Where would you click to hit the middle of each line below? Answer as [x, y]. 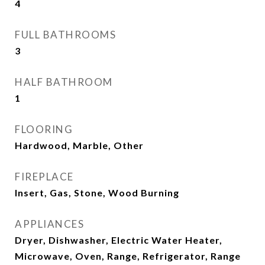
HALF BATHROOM [64, 82]
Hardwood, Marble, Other [79, 145]
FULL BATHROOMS [65, 35]
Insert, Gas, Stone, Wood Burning [97, 193]
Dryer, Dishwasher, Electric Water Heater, [119, 240]
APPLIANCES [49, 224]
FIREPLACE [44, 177]
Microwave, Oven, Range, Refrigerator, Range [128, 256]
